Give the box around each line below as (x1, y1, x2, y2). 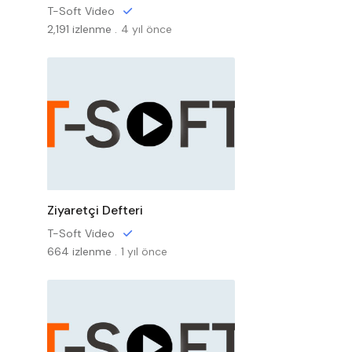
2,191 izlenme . (46, 22, 117, 36)
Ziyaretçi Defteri (46, 202, 143, 218)
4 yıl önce (120, 22, 172, 36)
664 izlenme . (46, 244, 117, 258)
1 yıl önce (120, 244, 167, 258)
